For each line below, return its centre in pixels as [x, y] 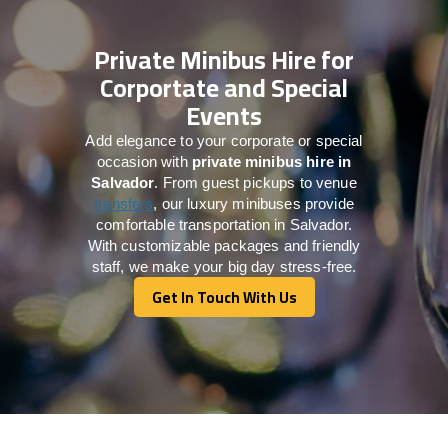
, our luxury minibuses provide [253, 203]
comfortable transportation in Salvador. [224, 224]
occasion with [144, 161]
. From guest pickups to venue [255, 182]
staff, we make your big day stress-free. [224, 266]
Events [224, 115]
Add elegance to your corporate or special [224, 140]
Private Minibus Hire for [224, 59]
